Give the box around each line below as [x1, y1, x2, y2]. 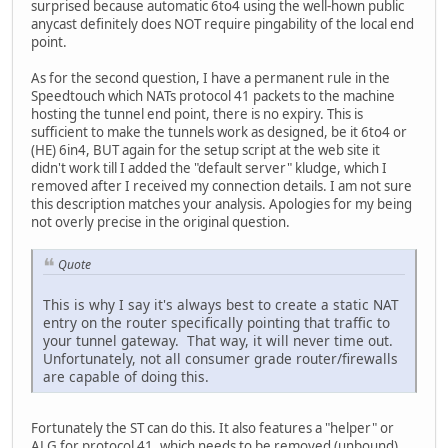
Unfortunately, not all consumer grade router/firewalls [43, 349, 398, 369]
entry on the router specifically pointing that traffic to [43, 313, 390, 333]
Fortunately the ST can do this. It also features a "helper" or [31, 419, 394, 438]
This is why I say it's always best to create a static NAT [43, 295, 399, 315]
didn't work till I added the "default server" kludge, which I [31, 158, 387, 177]
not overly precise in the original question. [31, 212, 290, 231]
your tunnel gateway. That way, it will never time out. [43, 331, 397, 351]
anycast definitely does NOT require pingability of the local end [31, 14, 414, 33]
